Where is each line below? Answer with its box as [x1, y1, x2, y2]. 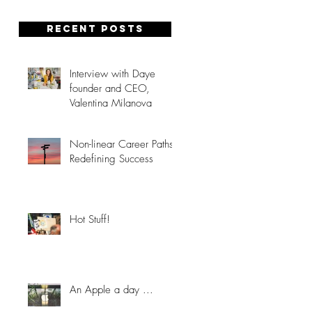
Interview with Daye [70, 67, 155, 81]
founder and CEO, [70, 81, 150, 95]
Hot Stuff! [70, 212, 110, 226]
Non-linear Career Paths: [70, 137, 177, 151]
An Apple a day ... [70, 283, 153, 297]
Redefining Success [70, 152, 153, 166]
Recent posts [46, 23, 144, 35]
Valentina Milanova [70, 96, 152, 110]
